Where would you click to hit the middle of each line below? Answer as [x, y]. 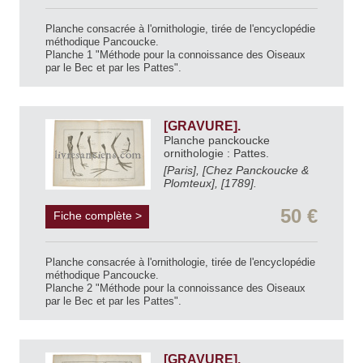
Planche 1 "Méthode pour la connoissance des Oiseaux [175, 55]
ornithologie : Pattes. [218, 154]
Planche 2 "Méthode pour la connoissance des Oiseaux [175, 288]
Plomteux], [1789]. [210, 184]
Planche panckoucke [217, 141]
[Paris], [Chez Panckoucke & [236, 171]
